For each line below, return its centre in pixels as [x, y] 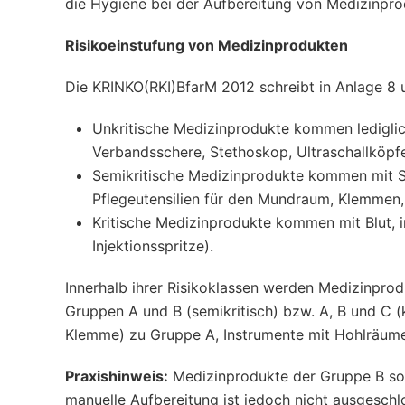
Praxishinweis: [117, 376]
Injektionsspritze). [153, 246]
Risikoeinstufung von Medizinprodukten [207, 45]
